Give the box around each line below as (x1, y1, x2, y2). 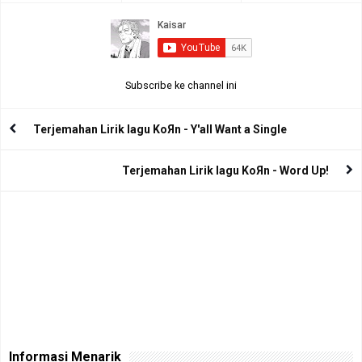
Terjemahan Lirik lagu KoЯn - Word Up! (122, 163, 329, 177)
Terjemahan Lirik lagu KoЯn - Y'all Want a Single (33, 122, 287, 136)
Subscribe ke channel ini (125, 78, 237, 91)
